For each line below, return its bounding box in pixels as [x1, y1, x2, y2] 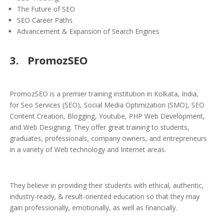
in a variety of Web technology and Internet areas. [10, 145, 166, 155]
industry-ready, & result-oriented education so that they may [10, 192, 200, 201]
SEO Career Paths [17, 15, 73, 25]
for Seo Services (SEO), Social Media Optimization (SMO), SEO [10, 100, 204, 110]
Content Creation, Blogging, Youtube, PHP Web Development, [10, 111, 205, 121]
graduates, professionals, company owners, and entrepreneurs [10, 134, 207, 143]
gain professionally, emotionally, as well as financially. [10, 203, 177, 213]
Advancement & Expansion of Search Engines [17, 27, 159, 36]
